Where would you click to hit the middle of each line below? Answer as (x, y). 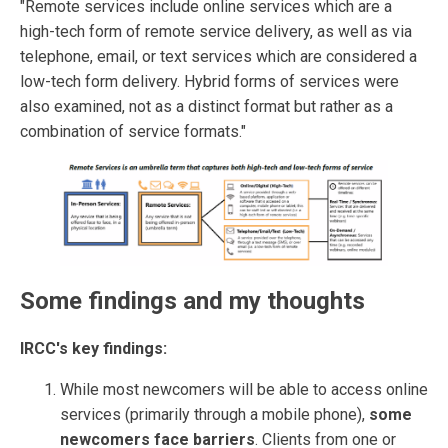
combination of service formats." (133, 132)
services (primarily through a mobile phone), (214, 414)
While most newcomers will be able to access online (244, 389)
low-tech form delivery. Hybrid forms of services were (209, 82)
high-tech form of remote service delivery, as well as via (216, 32)
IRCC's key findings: (93, 348)
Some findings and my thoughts (192, 300)
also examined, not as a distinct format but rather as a (206, 107)
